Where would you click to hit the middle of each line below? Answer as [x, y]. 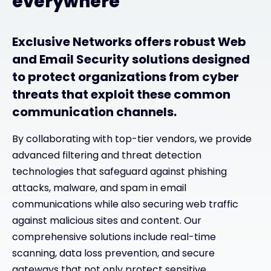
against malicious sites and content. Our [107, 221]
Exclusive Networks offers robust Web [129, 42]
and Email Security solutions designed [131, 60]
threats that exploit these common [121, 95]
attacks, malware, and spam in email [99, 188]
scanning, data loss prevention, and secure [113, 253]
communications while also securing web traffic [125, 204]
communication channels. [96, 112]
